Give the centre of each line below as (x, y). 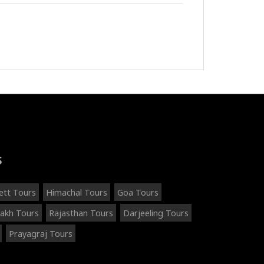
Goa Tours (138, 192)
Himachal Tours (77, 192)
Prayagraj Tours (41, 234)
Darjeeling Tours (156, 213)
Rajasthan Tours (81, 213)
